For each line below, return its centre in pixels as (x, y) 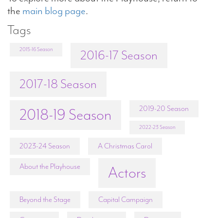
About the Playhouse (50, 166)
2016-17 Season (119, 55)
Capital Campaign (126, 199)
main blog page (54, 10)
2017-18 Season (58, 84)
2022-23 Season (157, 127)
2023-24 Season (45, 146)
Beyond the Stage (45, 199)
